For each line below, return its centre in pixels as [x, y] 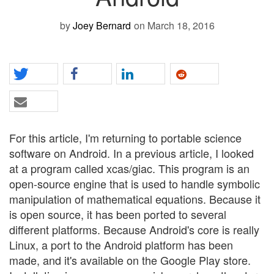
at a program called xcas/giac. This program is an [129, 168]
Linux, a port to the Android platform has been [121, 244]
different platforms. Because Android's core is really [134, 229]
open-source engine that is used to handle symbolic [135, 183]
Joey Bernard [102, 25]
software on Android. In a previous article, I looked [131, 153]
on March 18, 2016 [174, 25]
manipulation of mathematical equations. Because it [135, 198]
